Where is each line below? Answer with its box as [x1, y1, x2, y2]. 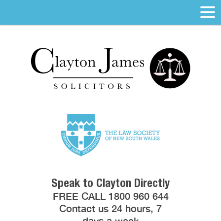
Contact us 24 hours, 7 [59, 202, 162, 215]
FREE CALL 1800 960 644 [52, 190, 169, 202]
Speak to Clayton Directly [51, 176, 170, 190]
